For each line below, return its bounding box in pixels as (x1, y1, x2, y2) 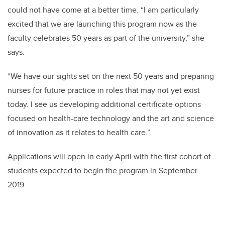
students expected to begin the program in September (8, 165, 197, 177)
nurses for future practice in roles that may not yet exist (8, 84, 200, 96)
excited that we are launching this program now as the (8, 18, 197, 30)
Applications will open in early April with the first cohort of (8, 151, 211, 163)
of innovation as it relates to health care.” (8, 127, 150, 139)
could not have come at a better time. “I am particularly (8, 4, 199, 16)
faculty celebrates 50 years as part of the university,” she (8, 32, 204, 44)
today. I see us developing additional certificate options (8, 98, 201, 110)
